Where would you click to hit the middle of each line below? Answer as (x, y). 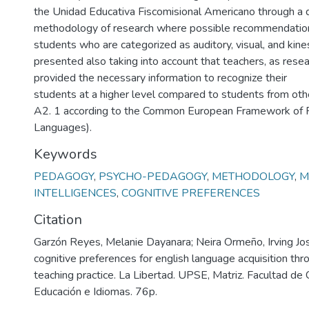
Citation (58, 220)
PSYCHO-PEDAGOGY (153, 177)
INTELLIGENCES (75, 193)
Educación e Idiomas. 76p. (96, 292)
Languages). (63, 128)
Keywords (66, 154)
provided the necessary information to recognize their (160, 78)
